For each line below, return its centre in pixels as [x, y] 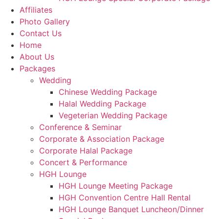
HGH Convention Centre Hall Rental [125, 197]
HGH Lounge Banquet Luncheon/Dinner [131, 209]
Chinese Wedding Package [108, 92]
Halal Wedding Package [102, 104]
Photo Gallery [45, 22]
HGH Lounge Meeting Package [116, 186]
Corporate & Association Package [102, 139]
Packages [37, 68]
